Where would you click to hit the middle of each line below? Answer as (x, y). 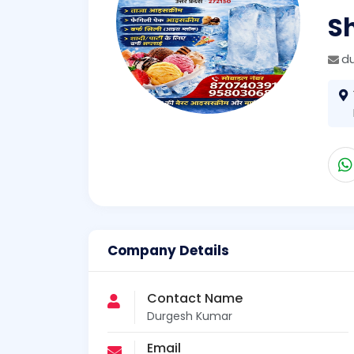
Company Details (168, 250)
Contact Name (195, 298)
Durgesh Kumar (190, 316)
